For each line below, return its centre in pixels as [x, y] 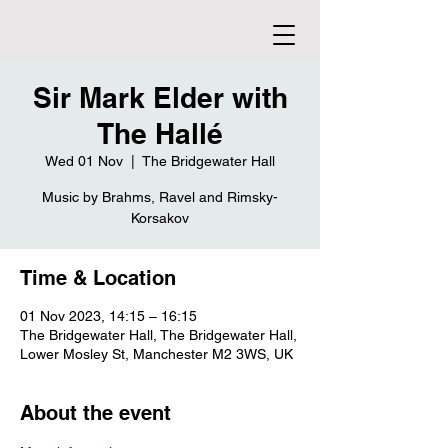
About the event [95, 413]
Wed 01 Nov [84, 161]
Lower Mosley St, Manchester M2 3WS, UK [156, 354]
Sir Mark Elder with [160, 97]
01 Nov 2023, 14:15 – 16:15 [108, 316]
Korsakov [160, 218]
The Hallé [160, 133]
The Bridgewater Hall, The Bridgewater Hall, [158, 335]
